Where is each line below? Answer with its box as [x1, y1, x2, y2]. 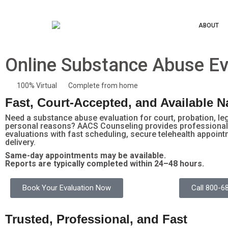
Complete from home [68, 81, 138, 90]
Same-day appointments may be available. [5, 151, 166, 160]
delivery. [5, 137, 36, 147]
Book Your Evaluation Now [22, 183, 111, 192]
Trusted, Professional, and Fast [5, 212, 187, 226]
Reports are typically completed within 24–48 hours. [5, 159, 204, 168]
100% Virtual [16, 81, 57, 90]
